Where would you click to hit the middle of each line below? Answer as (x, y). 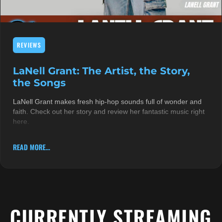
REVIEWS (29, 45)
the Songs (39, 83)
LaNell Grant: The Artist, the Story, (101, 71)
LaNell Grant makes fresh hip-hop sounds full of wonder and (107, 101)
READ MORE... (31, 147)
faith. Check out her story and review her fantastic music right (109, 111)
